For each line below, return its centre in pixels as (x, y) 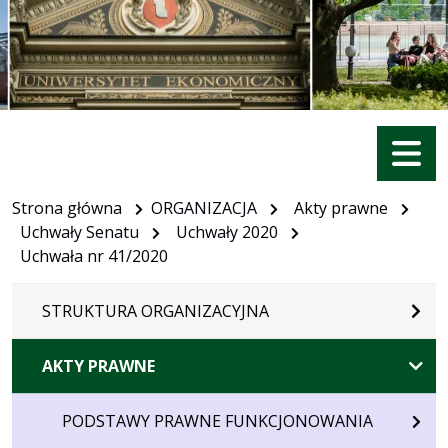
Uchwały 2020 (227, 231)
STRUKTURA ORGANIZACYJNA (155, 310)
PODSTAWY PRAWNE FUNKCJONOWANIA (217, 420)
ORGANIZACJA (204, 207)
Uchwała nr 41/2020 (94, 255)
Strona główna (67, 207)
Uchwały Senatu (79, 231)
